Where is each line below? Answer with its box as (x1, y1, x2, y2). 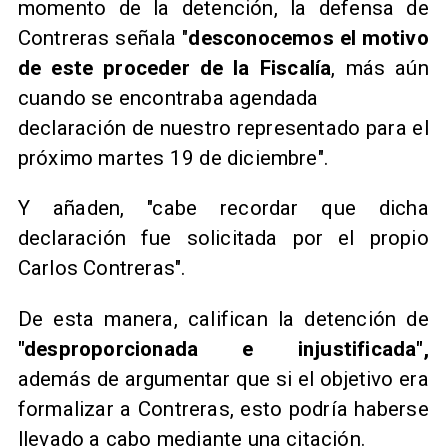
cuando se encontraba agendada (17, 85, 319, 110)
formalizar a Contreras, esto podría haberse (17, 396, 429, 421)
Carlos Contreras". (17, 256, 187, 281)
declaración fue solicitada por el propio (17, 226, 429, 251)
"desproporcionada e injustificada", (17, 336, 429, 361)
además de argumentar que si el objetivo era (17, 366, 429, 391)
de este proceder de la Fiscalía (17, 55, 332, 80)
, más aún (331, 55, 429, 80)
